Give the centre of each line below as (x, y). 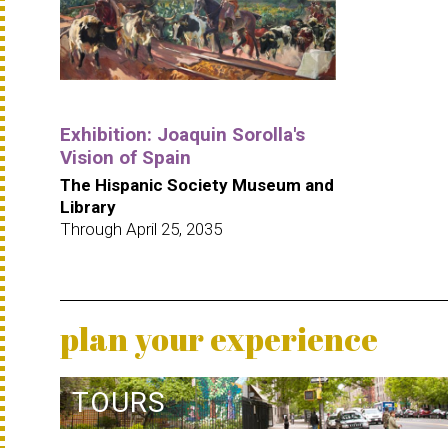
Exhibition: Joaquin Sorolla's (182, 134)
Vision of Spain (125, 157)
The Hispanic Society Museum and (197, 184)
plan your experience (219, 338)
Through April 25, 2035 (141, 228)
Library (88, 206)
